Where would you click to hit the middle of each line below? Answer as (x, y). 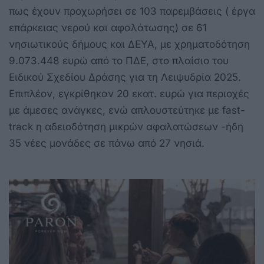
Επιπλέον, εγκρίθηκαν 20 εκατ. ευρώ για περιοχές (129, 94)
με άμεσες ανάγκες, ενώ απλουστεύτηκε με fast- (127, 110)
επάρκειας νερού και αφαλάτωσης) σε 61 (108, 28)
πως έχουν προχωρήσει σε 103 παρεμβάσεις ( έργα (132, 11)
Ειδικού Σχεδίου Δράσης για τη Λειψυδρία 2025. (125, 77)
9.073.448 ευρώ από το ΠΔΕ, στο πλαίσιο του (119, 61)
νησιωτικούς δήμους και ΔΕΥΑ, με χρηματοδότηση (129, 44)
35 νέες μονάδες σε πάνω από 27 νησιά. (107, 143)
